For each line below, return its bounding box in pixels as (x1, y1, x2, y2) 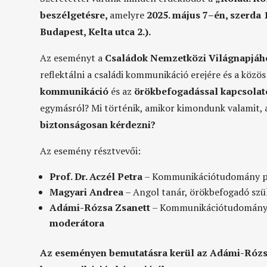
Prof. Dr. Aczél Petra (49, 169, 143, 183)
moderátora (49, 216, 105, 229)
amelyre (110, 8, 147, 21)
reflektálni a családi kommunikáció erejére (40, 67, 221, 81)
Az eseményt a (40, 51, 105, 64)
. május (168, 8, 203, 21)
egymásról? (40, 101, 92, 114)
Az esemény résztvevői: (40, 144, 141, 157)
